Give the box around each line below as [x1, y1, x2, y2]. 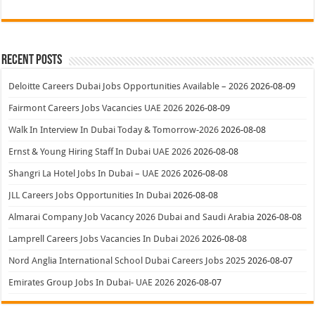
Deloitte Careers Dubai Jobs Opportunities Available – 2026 [8, 80, 249, 91]
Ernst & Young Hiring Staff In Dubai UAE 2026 [8, 146, 192, 157]
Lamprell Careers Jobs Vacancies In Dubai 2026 [8, 233, 200, 244]
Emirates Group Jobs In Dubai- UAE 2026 [8, 276, 175, 288]
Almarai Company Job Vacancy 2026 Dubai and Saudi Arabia [8, 211, 255, 222]
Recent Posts [1, 53, 63, 67]
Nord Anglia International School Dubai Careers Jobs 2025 [8, 255, 246, 266]
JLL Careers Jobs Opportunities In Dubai [8, 189, 172, 200]
